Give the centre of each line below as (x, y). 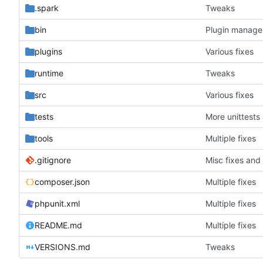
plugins (48, 52)
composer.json (62, 182)
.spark (47, 8)
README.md (58, 225)
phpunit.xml (57, 204)
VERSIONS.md (63, 247)
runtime (49, 73)
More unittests (232, 117)
